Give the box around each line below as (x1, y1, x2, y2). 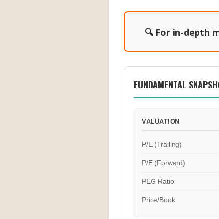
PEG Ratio (142, 177, 174, 185)
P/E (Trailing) (142, 140, 182, 148)
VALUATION (142, 118, 180, 125)
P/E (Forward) (142, 159, 185, 167)
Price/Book (142, 196, 175, 204)
